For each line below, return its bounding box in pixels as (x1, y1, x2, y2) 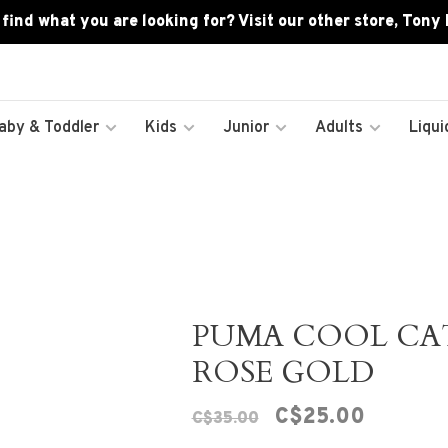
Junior (223, 118, 269, 138)
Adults (315, 118, 363, 138)
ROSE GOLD (191, 352, 374, 393)
